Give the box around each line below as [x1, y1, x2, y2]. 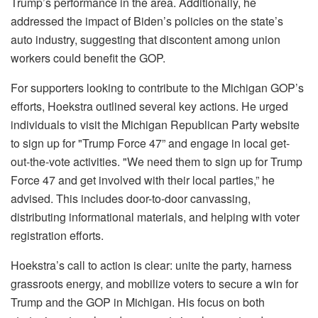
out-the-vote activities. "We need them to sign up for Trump [11, 153, 302, 170]
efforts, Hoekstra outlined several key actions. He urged [11, 98, 288, 114]
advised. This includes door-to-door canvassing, [11, 190, 251, 207]
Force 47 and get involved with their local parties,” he [11, 172, 275, 188]
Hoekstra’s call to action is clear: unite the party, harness [11, 257, 292, 273]
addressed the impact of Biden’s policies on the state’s [11, 13, 283, 29]
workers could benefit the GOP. [11, 50, 165, 66]
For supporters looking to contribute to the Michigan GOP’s [11, 79, 304, 96]
